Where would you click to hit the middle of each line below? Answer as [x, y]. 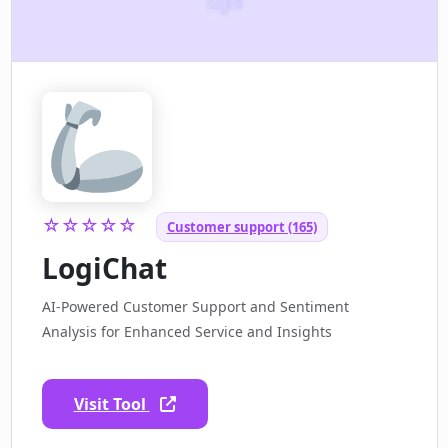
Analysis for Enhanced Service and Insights [186, 332]
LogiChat [104, 268]
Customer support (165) [241, 227]
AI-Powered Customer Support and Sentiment [195, 307]
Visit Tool [111, 404]
